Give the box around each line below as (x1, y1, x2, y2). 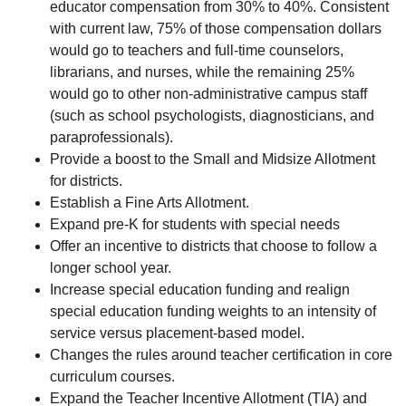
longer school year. (50, 260, 175, 276)
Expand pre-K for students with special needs (50, 217, 343, 233)
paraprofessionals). (50, 130, 177, 146)
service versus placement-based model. (50, 325, 308, 342)
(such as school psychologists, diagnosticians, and (50, 108, 374, 124)
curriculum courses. (50, 369, 182, 385)
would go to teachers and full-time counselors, (50, 43, 343, 59)
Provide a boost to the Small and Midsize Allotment (50, 151, 375, 168)
